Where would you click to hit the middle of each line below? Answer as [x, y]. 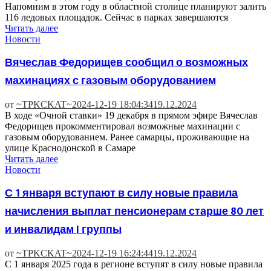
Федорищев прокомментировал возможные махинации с [122, 126]
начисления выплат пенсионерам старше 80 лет [134, 211]
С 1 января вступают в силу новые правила [121, 193]
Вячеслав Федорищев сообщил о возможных [126, 63]
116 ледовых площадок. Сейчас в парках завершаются [116, 18]
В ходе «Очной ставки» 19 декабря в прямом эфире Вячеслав [131, 115]
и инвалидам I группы [63, 230]
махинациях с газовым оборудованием [110, 81]
